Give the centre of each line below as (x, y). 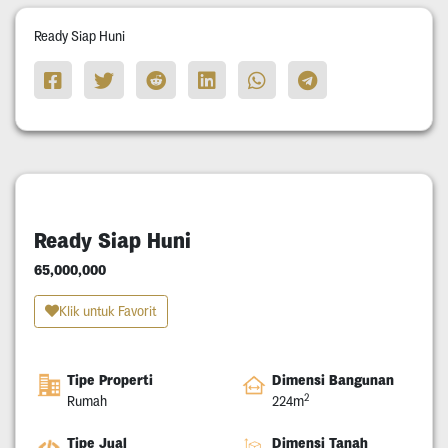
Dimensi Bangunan (333, 380)
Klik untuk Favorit (107, 311)
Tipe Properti (109, 380)
